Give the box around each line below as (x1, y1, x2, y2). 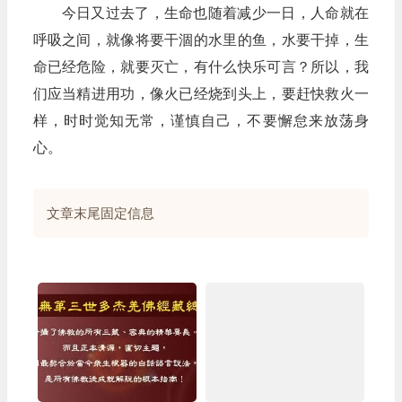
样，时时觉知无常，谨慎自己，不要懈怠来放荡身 (32, 113, 369, 128)
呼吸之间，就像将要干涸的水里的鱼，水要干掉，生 (32, 32, 369, 48)
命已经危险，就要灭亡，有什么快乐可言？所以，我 (32, 59, 369, 74)
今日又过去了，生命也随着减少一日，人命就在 (61, 5, 369, 21)
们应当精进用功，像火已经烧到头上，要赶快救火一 (32, 86, 369, 101)
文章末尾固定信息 (46, 205, 154, 221)
